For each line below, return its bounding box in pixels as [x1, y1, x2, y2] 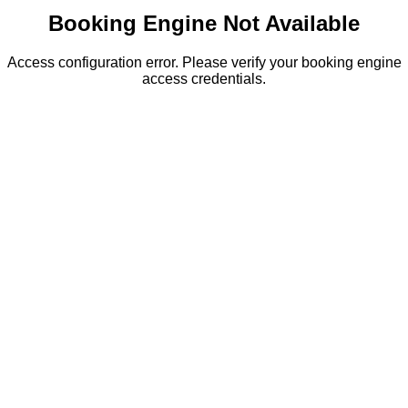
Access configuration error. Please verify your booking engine [6, 54, 402, 70]
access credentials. [142, 70, 266, 87]
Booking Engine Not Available [48, 10, 360, 36]
